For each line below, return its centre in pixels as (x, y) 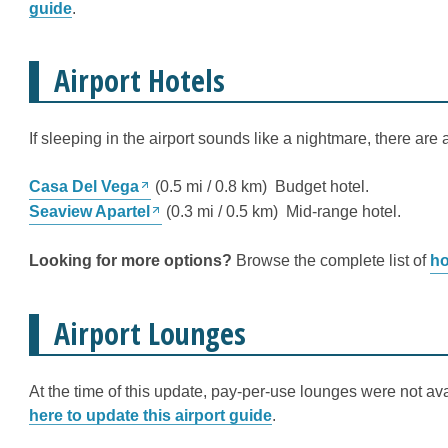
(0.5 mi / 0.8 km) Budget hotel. (260, 186)
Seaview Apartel (89, 211)
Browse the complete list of (331, 260)
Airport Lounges (150, 333)
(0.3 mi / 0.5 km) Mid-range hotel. (281, 211)
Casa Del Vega (84, 186)
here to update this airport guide (150, 415)
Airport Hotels (139, 80)
